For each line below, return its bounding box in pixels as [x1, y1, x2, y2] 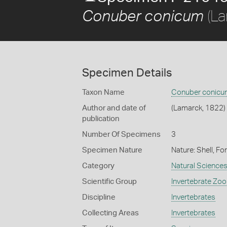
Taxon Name [82, 89, 125, 96]
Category [82, 162, 115, 170]
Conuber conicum [82, 9, 204, 24]
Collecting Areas [82, 209, 139, 217]
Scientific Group [82, 178, 137, 185]
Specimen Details [82, 67, 172, 79]
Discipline [82, 194, 116, 201]
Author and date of [82, 104, 146, 112]
